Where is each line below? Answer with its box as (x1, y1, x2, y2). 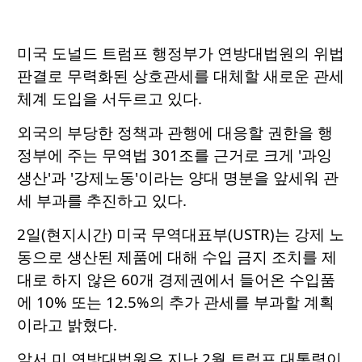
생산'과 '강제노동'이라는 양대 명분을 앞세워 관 (17, 167, 339, 188)
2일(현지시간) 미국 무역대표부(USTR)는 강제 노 (17, 224, 344, 245)
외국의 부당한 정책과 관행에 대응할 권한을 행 (17, 122, 333, 143)
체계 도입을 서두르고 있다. (17, 88, 202, 109)
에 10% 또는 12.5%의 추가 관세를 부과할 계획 (17, 292, 335, 313)
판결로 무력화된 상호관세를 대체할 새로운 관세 (17, 65, 344, 86)
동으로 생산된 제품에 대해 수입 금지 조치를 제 (17, 246, 337, 267)
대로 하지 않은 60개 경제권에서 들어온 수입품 (17, 269, 335, 290)
